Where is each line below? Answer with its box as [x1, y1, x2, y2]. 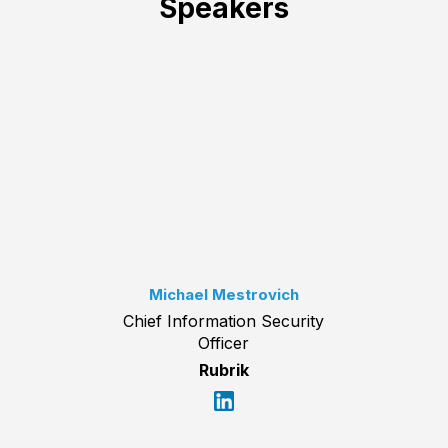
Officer [198, 332, 250, 353]
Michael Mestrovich [148, 284, 299, 304]
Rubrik [198, 359, 249, 380]
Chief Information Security [123, 310, 325, 331]
